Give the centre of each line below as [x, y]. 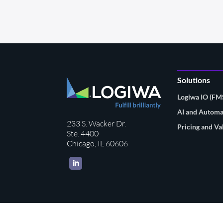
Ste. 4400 [83, 133]
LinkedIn [90, 163]
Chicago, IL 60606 [98, 143]
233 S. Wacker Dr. [97, 123]
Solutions [193, 80]
